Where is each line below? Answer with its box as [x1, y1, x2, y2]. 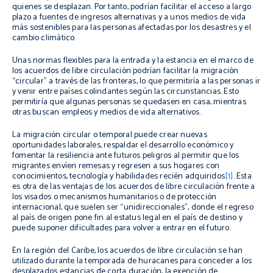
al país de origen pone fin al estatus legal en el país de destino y [12, 211, 243, 225]
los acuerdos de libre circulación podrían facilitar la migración [12, 64, 239, 78]
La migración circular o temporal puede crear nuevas [12, 128, 207, 142]
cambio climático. [12, 31, 76, 45]
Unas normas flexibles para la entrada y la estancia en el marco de [12, 54, 253, 68]
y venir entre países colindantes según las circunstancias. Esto [12, 85, 239, 99]
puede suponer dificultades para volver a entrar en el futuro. [12, 221, 231, 235]
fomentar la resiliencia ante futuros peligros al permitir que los [12, 149, 239, 163]
